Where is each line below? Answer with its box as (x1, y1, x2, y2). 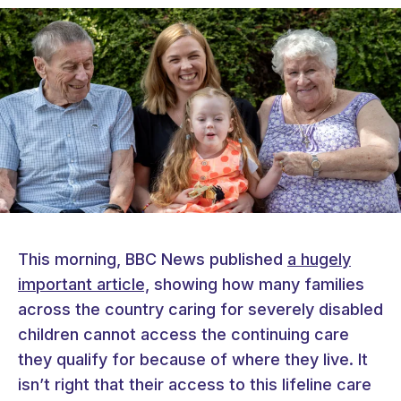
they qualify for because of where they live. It (18, 350, 368, 370)
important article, (18, 275, 149, 294)
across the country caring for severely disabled (18, 300, 383, 320)
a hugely (287, 250, 351, 269)
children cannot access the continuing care (18, 325, 349, 345)
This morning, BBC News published (18, 250, 287, 269)
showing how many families (149, 275, 364, 294)
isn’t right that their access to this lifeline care (18, 375, 371, 395)
